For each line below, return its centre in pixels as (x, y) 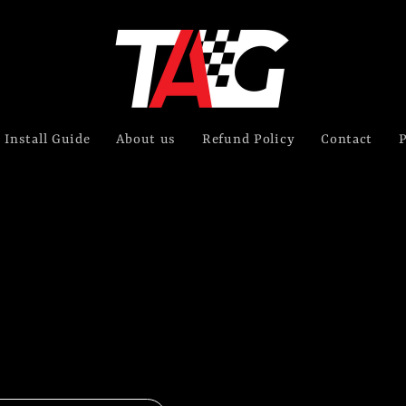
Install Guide (48, 140)
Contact (347, 140)
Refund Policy (249, 140)
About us (146, 140)
